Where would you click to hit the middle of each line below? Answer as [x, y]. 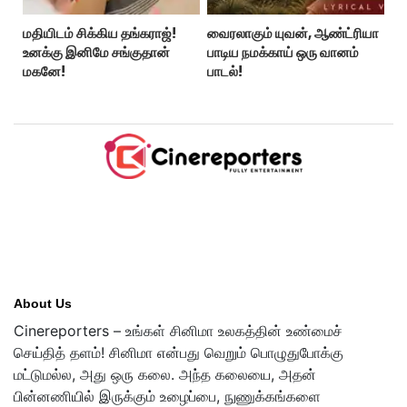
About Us [43, 303]
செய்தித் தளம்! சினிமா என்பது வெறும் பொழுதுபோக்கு [179, 352]
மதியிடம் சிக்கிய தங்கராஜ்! [99, 33]
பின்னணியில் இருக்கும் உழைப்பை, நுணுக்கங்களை [167, 396]
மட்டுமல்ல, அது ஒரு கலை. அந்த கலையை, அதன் [165, 374]
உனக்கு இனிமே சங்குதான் [96, 52]
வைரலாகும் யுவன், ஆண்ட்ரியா [293, 33]
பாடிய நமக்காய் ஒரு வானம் [283, 52]
